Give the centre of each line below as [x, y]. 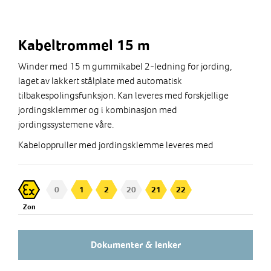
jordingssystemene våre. [66, 124]
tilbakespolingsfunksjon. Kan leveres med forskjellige [123, 95]
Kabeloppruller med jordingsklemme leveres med [116, 145]
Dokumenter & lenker [135, 244]
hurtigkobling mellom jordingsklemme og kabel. [115, 159]
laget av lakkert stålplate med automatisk [100, 80]
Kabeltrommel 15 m [84, 45]
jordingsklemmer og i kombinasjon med [98, 109]
